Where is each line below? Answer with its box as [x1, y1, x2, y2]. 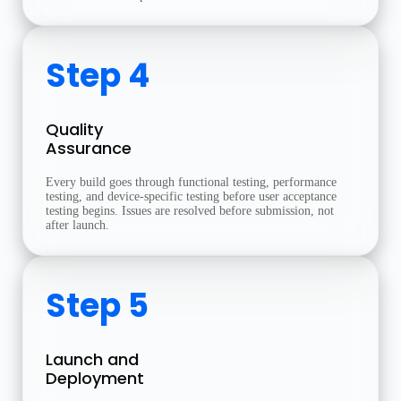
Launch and [46, 348, 139, 371]
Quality [46, 118, 103, 141]
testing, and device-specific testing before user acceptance [46, 190, 337, 203]
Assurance [46, 137, 132, 159]
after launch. [46, 218, 109, 232]
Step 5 [46, 283, 149, 328]
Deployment [46, 367, 144, 389]
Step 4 [46, 53, 149, 98]
